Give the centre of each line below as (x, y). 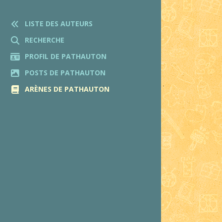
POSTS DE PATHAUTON (65, 72)
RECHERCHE (45, 40)
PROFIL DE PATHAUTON (66, 56)
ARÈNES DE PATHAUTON (67, 89)
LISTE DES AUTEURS (59, 23)
